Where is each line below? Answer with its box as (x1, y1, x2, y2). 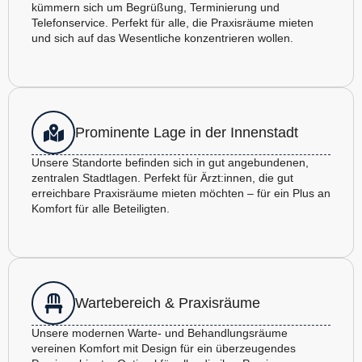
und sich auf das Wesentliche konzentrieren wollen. (32, 32, 293, 45)
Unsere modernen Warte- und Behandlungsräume (32, 326, 288, 340)
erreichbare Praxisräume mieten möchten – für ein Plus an (32, 187, 330, 200)
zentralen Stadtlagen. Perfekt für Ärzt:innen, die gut (32, 171, 293, 185)
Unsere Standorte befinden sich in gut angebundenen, (32, 156, 309, 170)
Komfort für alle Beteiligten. (32, 202, 170, 216)
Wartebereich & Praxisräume (75, 294, 260, 311)
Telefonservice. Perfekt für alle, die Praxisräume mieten (32, 16, 314, 30)
